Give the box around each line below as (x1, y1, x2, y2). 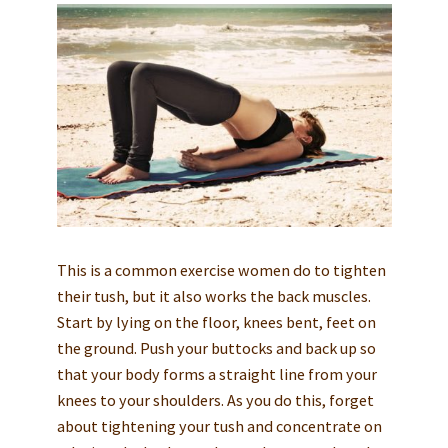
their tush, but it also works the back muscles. (56, 286, 371, 307)
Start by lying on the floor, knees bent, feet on (56, 312, 376, 333)
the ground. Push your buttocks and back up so (56, 338, 376, 359)
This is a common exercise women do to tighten (56, 260, 386, 281)
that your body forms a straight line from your (56, 364, 377, 385)
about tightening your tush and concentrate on (56, 416, 382, 437)
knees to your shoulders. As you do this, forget (56, 390, 374, 411)
